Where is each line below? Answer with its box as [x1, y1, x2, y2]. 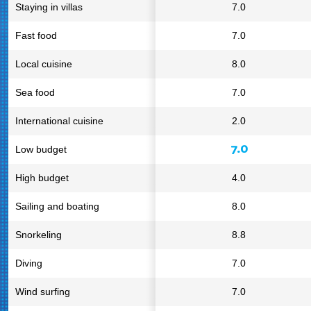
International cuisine [15, 115, 103, 126]
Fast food [15, 30, 57, 41]
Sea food [15, 87, 55, 98]
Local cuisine [15, 58, 72, 69]
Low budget [15, 144, 67, 155]
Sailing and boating [15, 201, 99, 212]
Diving [15, 258, 42, 269]
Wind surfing [15, 286, 70, 297]
